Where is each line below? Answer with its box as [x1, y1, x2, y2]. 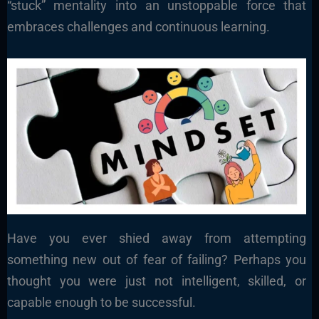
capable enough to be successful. [6, 294, 196, 310]
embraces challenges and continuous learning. [6, 19, 270, 34]
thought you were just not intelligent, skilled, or [6, 273, 307, 288]
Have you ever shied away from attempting [6, 230, 307, 246]
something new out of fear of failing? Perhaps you [6, 251, 307, 267]
